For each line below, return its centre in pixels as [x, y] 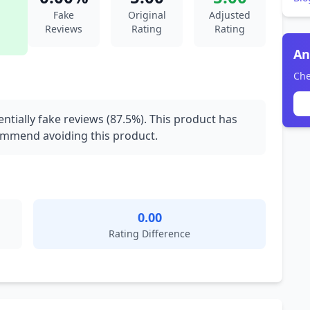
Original [147, 15]
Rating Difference [149, 234]
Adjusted [230, 15]
